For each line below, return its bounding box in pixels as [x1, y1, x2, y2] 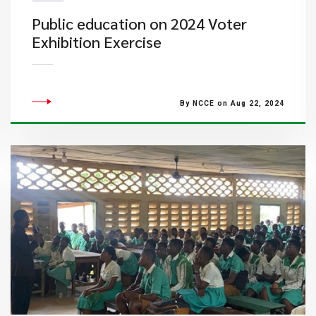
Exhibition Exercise [31, 32, 162, 51]
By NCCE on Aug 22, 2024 [179, 99, 284, 107]
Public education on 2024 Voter [31, 13, 247, 33]
